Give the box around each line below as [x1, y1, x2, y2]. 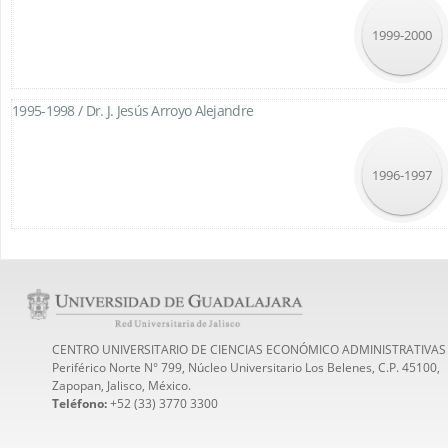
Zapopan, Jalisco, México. [52, 377, 191, 394]
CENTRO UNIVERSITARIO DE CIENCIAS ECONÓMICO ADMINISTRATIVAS [52, 341, 446, 358]
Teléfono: [52, 395, 110, 412]
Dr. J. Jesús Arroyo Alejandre [85, 101, 254, 121]
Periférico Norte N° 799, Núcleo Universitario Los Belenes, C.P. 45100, [52, 359, 440, 376]
